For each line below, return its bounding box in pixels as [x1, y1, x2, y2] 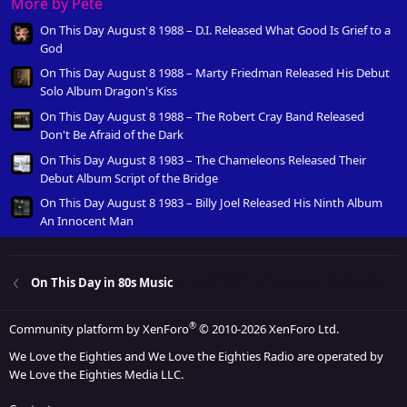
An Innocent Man [40, 213, 134, 230]
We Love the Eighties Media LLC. [9, 366, 184, 383]
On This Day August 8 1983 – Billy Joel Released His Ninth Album [40, 194, 382, 212]
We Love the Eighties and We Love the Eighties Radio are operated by [9, 348, 383, 365]
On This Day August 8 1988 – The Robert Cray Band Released [40, 107, 364, 124]
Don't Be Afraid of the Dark [40, 125, 184, 143]
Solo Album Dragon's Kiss [40, 83, 177, 100]
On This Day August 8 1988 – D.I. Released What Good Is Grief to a [40, 21, 391, 38]
